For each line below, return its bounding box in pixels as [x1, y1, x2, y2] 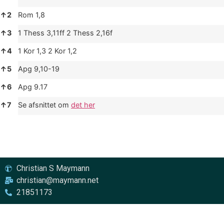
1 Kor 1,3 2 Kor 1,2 [18, 46, 77, 55]
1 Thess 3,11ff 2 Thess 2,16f [18, 28, 112, 37]
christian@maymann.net [16, 175, 98, 185]
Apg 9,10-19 [18, 64, 59, 73]
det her [71, 100, 95, 109]
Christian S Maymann [16, 163, 89, 173]
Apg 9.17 [18, 82, 47, 91]
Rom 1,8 [18, 10, 45, 19]
